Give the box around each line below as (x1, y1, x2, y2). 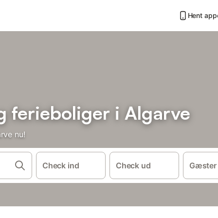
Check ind (42, 161, 79, 170)
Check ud (115, 161, 151, 170)
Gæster (189, 161, 217, 170)
